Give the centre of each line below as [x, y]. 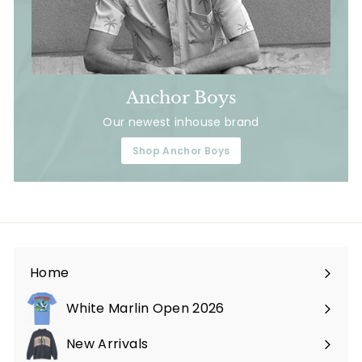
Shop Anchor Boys [181, 151]
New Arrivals [107, 344]
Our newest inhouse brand [181, 122]
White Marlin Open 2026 [145, 309]
